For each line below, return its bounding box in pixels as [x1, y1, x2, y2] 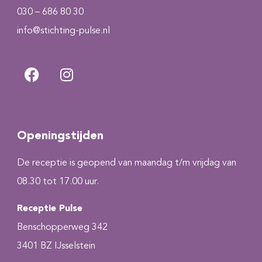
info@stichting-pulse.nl [17, 26, 110, 36]
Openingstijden [17, 130, 104, 142]
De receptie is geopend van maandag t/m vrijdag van [17, 158, 236, 168]
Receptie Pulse [17, 204, 82, 214]
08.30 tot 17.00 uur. [17, 177, 99, 187]
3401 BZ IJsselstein [17, 242, 95, 251]
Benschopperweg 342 [17, 223, 108, 233]
